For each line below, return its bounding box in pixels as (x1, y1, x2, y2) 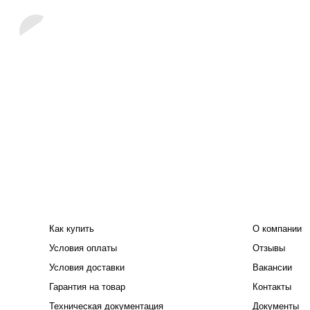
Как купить (48, 224, 94, 234)
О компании (252, 224, 302, 234)
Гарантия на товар (48, 282, 125, 292)
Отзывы (252, 243, 285, 253)
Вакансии (252, 262, 292, 273)
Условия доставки (48, 262, 125, 273)
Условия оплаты (48, 243, 117, 253)
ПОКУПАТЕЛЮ (48, 196, 118, 206)
